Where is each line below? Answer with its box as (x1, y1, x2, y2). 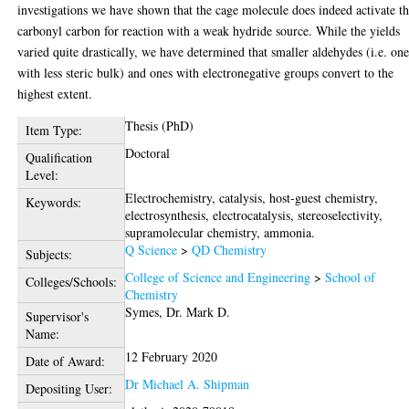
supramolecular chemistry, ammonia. (125, 223, 316, 241)
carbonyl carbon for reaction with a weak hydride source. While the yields (17, 21, 401, 39)
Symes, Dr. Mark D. (125, 302, 231, 320)
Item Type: (25, 121, 82, 139)
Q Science (125, 240, 178, 258)
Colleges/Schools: (25, 272, 117, 290)
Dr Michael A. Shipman (125, 374, 250, 393)
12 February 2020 (125, 347, 218, 365)
